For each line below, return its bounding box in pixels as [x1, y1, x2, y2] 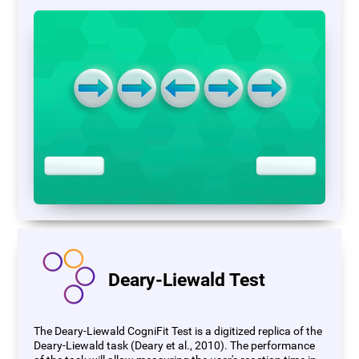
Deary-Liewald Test [108, 269, 266, 292]
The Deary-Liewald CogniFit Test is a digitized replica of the [34, 324, 323, 338]
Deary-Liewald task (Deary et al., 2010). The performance [34, 338, 316, 353]
